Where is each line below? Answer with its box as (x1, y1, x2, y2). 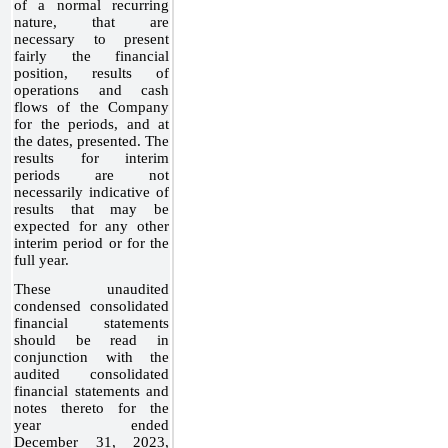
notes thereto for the (14, 399, 169, 416)
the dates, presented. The (14, 132, 169, 149)
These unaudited (14, 280, 169, 297)
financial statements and (14, 382, 169, 399)
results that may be (14, 200, 169, 217)
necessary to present (14, 30, 169, 47)
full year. (14, 251, 69, 268)
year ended (14, 416, 169, 433)
